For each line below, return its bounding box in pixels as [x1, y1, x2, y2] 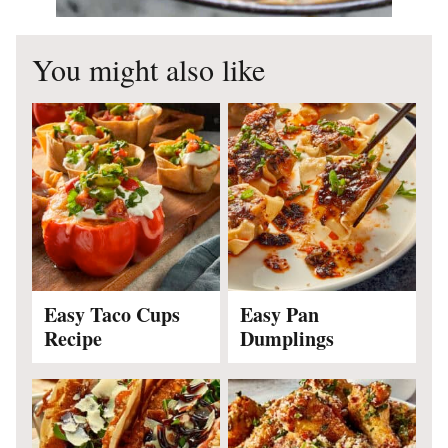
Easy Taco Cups [44, 299, 180, 329]
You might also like [32, 48, 265, 89]
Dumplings [240, 323, 334, 353]
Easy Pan [240, 299, 319, 329]
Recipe [44, 323, 102, 353]
